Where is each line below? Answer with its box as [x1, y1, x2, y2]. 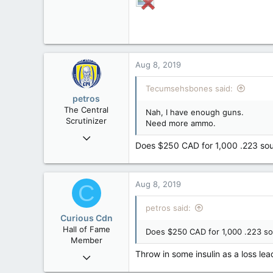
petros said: [146, 203, 191, 213]
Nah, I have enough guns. [146, 107, 244, 117]
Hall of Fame [62, 224, 110, 234]
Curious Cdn [60, 213, 113, 223]
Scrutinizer [66, 116, 107, 126]
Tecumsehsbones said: [146, 83, 233, 93]
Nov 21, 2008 [73, 130, 122, 140]
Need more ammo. [146, 118, 216, 128]
